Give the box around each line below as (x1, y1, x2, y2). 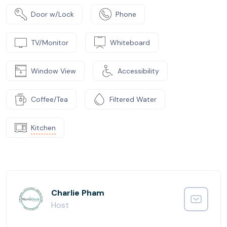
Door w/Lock (31, 9, 74, 19)
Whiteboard (110, 37, 150, 47)
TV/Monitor (31, 37, 68, 47)
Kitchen (31, 123, 56, 132)
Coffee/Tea (31, 94, 68, 104)
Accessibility (118, 66, 159, 75)
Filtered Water (109, 94, 157, 104)
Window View (31, 66, 76, 75)
